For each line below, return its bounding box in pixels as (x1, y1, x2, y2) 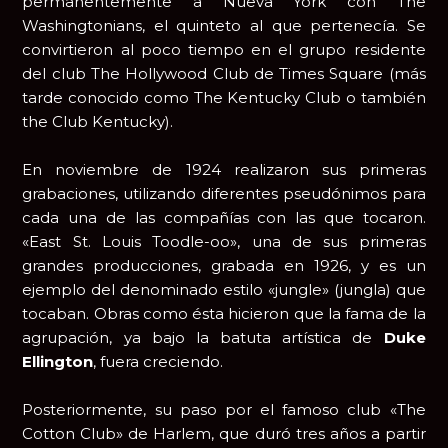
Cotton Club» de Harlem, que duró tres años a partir (22, 424, 426, 444)
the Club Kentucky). (22, 112, 174, 132)
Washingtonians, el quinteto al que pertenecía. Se (22, 16, 426, 36)
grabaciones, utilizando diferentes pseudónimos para (22, 184, 426, 204)
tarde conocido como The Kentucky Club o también (22, 88, 426, 108)
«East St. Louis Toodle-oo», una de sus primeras (22, 232, 426, 252)
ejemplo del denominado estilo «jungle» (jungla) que (22, 280, 426, 300)
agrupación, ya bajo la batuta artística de (22, 328, 384, 348)
